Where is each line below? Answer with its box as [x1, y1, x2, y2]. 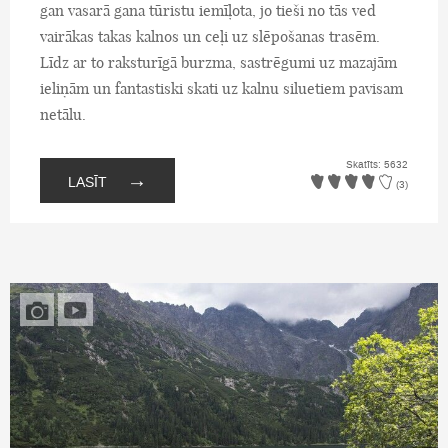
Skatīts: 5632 [346, 157, 408, 171]
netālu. [40, 105, 86, 124]
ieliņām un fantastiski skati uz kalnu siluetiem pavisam [40, 79, 403, 98]
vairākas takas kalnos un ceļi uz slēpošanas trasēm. [40, 27, 380, 46]
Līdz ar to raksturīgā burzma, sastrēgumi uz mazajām [40, 53, 397, 72]
